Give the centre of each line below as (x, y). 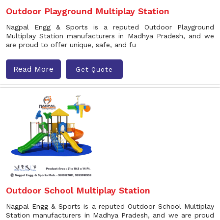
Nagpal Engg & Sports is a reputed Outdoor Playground (110, 27)
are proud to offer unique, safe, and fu (71, 45)
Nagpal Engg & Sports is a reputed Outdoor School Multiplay (110, 206)
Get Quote (94, 69)
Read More (33, 69)
